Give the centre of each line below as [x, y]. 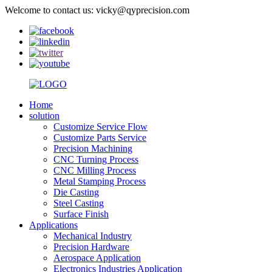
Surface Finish [81, 214]
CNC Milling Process [95, 170]
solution [44, 116]
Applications [53, 225]
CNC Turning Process [96, 159]
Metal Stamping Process [100, 181]
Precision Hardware [91, 247]
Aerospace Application [97, 258]
